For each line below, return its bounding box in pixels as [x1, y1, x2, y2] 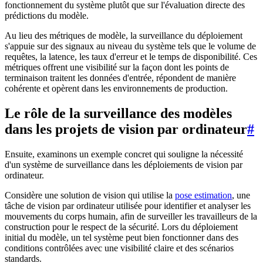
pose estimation [175, 190, 232, 201]
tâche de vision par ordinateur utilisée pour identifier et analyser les [5, 201, 251, 211]
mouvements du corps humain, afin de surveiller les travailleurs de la [5, 211, 257, 222]
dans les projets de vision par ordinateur [5, 122, 247, 137]
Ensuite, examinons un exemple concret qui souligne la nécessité [5, 149, 243, 160]
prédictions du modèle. [5, 11, 89, 21]
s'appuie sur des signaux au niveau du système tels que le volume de [5, 41, 256, 52]
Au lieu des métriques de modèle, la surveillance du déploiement [5, 31, 242, 41]
